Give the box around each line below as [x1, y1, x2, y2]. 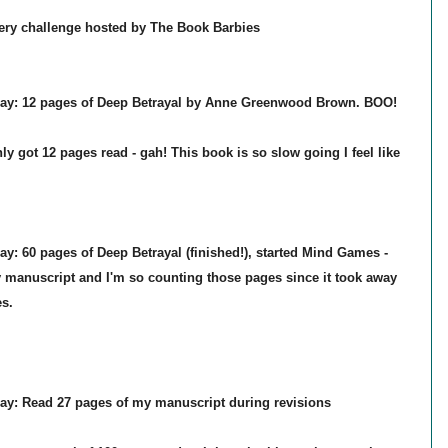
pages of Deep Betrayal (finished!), [35, 245, 256, 261]
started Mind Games [255, 245, 384, 261]
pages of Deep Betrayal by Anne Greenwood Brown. [35, 95, 364, 111]
